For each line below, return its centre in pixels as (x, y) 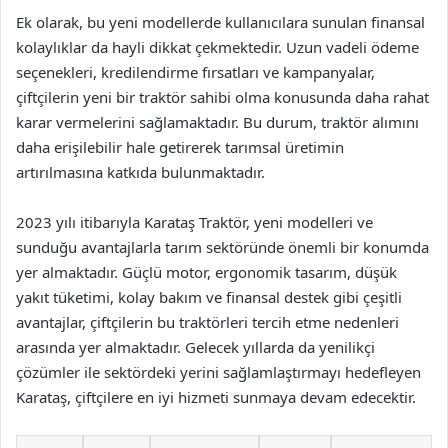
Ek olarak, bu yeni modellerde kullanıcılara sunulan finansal (220, 22)
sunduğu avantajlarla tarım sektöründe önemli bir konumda (222, 247)
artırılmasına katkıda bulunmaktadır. (140, 172)
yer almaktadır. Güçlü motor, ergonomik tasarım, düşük (206, 272)
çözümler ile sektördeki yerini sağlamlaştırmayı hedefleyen (218, 372)
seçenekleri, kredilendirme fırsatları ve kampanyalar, (195, 72)
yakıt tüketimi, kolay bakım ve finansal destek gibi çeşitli (209, 297)
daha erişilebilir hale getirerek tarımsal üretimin (180, 147)
